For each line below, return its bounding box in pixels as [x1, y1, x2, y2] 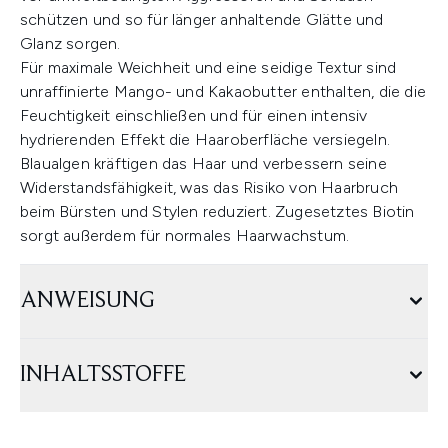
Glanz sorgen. [20, 34, 121, 54]
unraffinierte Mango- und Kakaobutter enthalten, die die [20, 82, 427, 102]
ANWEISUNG [20, 289, 155, 314]
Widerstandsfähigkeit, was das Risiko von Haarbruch [20, 178, 399, 198]
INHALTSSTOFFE [20, 363, 186, 388]
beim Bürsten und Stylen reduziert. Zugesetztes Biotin [20, 202, 415, 222]
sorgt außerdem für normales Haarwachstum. [20, 226, 350, 246]
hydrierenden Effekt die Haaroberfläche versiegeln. [20, 130, 391, 150]
